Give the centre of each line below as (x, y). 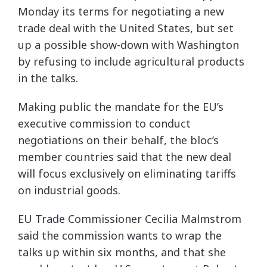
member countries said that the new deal (125, 157)
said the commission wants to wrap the (120, 235)
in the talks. (48, 78)
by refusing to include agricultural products (131, 61)
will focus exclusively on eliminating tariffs (127, 173)
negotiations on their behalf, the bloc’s (118, 140)
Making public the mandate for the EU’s (121, 107)
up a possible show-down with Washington (128, 45)
